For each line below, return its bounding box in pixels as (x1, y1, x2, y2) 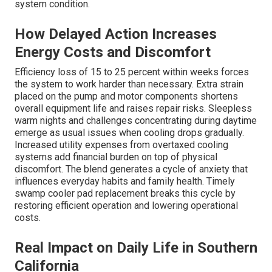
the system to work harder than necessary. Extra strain (15, 78, 243, 90)
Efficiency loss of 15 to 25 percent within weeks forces (15, 66, 249, 78)
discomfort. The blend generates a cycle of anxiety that (15, 163, 248, 175)
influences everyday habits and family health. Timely (15, 175, 235, 188)
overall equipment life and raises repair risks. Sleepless (15, 103, 252, 115)
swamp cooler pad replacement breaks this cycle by (15, 188, 236, 200)
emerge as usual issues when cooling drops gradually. (15, 127, 244, 139)
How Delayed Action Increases (15, 25, 217, 43)
